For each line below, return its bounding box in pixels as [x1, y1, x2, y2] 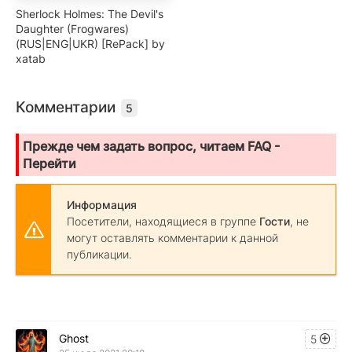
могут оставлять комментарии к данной [67, 231, 278, 245]
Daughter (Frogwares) [16, 22, 129, 36]
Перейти [23, 156, 76, 172]
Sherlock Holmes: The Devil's [16, 7, 163, 21]
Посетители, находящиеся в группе [67, 214, 259, 229]
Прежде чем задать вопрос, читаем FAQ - [23, 138, 280, 155]
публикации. [67, 247, 132, 262]
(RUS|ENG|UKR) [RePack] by [16, 37, 165, 51]
